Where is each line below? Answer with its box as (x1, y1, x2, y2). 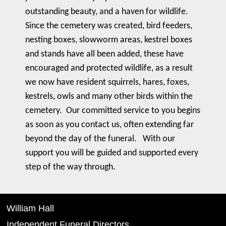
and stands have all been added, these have (25, 49, 184, 59)
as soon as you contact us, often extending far (25, 120, 194, 130)
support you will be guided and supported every (25, 148, 198, 158)
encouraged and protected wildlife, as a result (25, 64, 193, 73)
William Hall (7, 203, 54, 214)
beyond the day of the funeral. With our (25, 134, 175, 144)
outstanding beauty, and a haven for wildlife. (25, 7, 188, 17)
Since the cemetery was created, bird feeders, (25, 21, 192, 31)
